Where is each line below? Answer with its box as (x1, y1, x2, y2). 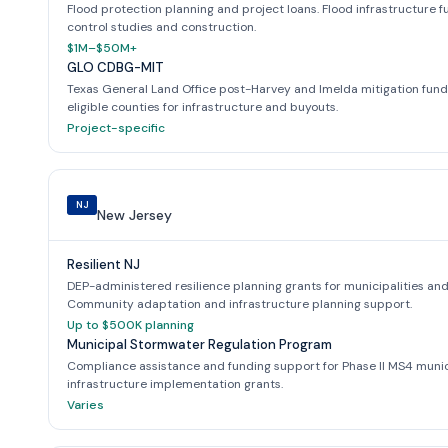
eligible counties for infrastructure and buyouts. (67, 98, 338, 115)
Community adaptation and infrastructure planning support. (67, 295, 412, 312)
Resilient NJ (67, 255, 140, 273)
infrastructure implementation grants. (67, 375, 283, 392)
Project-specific (67, 119, 165, 136)
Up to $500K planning (67, 316, 194, 333)
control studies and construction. (67, 18, 256, 35)
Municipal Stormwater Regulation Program (67, 335, 332, 353)
